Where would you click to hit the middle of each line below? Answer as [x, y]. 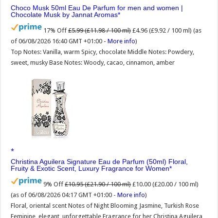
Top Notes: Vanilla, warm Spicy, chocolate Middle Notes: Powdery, [103, 52]
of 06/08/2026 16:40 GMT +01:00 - [59, 41]
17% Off [55, 30]
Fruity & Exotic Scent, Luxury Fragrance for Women [90, 168]
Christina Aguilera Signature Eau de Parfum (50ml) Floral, [100, 161]
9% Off [54, 184]
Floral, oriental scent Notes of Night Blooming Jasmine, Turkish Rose [105, 205]
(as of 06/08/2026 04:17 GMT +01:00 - [64, 195]
